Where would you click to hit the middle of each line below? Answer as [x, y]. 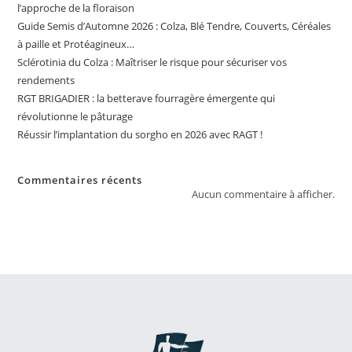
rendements [46, 81]
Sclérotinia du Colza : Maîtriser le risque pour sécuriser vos [152, 62]
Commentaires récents [80, 180]
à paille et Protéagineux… [76, 44]
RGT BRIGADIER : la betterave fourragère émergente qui [147, 99]
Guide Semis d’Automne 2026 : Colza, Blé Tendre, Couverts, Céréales [174, 26]
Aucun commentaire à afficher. [263, 194]
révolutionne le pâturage [75, 117]
